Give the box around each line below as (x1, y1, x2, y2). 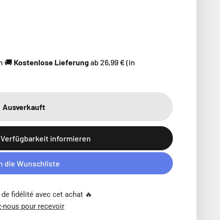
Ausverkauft (2, 102, 45, 112)
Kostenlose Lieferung (13, 57, 89, 67)
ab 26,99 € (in (88, 57, 135, 67)
